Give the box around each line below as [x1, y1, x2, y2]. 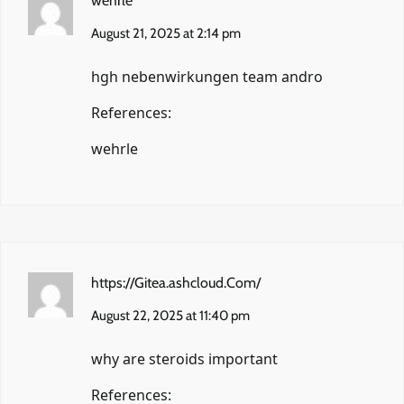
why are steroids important [91, 348, 278, 369]
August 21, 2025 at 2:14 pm [91, 24, 241, 41]
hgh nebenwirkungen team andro [91, 66, 323, 87]
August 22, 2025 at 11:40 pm [91, 307, 250, 324]
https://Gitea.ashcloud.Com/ [91, 273, 261, 291]
